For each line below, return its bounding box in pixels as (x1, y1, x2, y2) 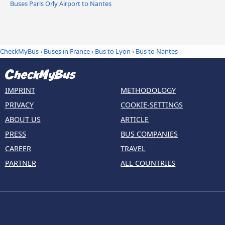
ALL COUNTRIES (121, 158, 176, 168)
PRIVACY (5, 99, 34, 109)
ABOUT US (5, 114, 41, 124)
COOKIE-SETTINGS (121, 99, 183, 109)
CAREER (5, 143, 31, 153)
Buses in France (44, 47, 90, 56)
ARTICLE (121, 114, 149, 124)
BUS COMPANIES (121, 129, 178, 139)
